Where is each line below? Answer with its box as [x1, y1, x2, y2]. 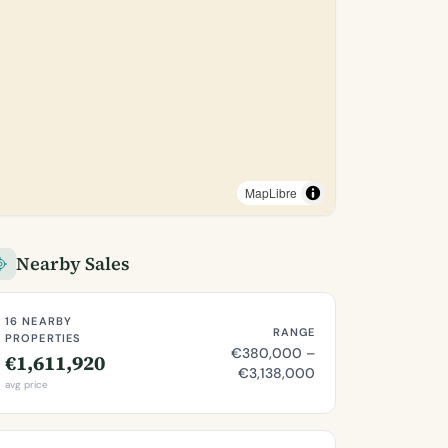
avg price [5, 378, 48, 391]
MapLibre [245, 184, 297, 201]
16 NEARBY [5, 314, 72, 328]
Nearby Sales [16, 251, 130, 276]
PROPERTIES [5, 331, 81, 345]
